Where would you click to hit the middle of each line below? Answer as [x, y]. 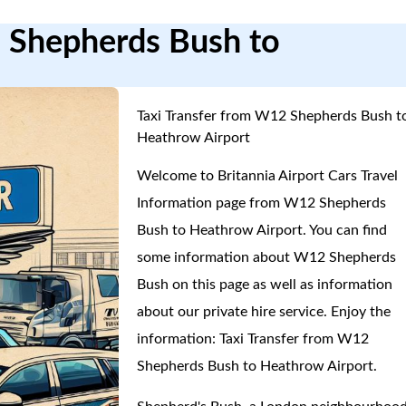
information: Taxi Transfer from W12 [253, 339]
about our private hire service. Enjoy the [264, 312]
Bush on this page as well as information [265, 285]
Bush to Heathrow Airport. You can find [262, 230]
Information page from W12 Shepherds [262, 203]
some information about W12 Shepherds [267, 257]
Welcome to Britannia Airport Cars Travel [268, 176]
